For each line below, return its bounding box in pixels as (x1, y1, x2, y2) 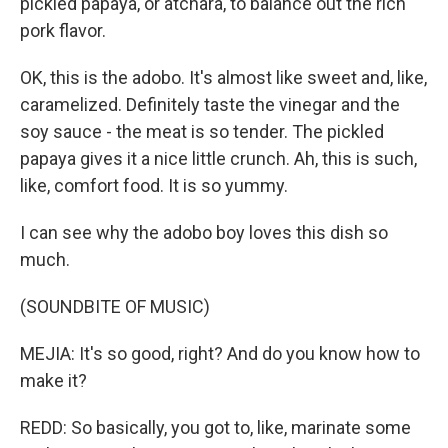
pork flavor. (20, 20, 106, 41)
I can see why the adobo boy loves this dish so (20, 222, 388, 243)
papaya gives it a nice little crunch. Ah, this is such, (20, 148, 417, 169)
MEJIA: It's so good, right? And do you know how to (20, 343, 420, 364)
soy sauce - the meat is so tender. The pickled (20, 121, 384, 142)
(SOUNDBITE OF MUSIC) (20, 296, 210, 317)
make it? (20, 370, 87, 391)
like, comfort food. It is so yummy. (20, 175, 288, 196)
